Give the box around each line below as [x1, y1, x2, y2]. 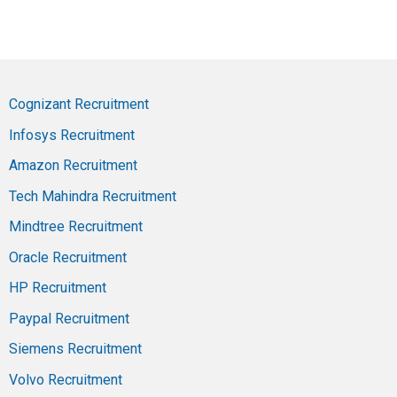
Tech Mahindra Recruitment [9, 187, 176, 205]
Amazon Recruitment [9, 157, 137, 175]
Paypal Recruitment [9, 309, 129, 327]
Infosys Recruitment [9, 126, 135, 144]
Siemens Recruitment [9, 340, 142, 358]
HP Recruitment [9, 279, 106, 297]
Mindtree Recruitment [9, 218, 143, 236]
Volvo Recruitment [9, 370, 122, 388]
